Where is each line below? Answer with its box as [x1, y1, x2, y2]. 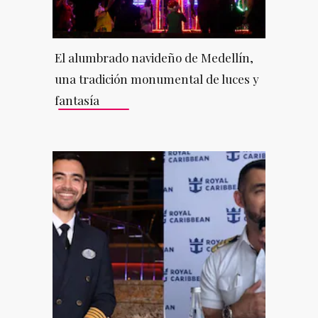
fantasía [54, 92, 99, 108]
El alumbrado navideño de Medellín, [54, 49, 253, 65]
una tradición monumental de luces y [54, 70, 259, 87]
